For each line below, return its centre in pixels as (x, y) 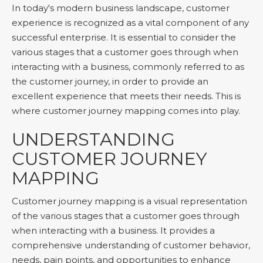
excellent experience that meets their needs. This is (126, 96)
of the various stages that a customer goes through (126, 216)
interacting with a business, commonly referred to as (128, 67)
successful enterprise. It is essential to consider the (124, 37)
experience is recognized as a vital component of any (130, 23)
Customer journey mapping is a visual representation (129, 201)
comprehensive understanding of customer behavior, (131, 245)
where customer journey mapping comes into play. (126, 111)
